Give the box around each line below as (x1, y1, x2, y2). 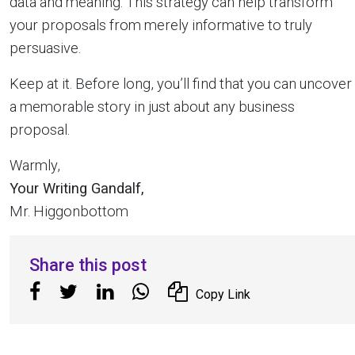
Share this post (29, 254, 147, 275)
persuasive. (10, 39, 81, 56)
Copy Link (196, 286, 250, 302)
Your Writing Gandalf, (10, 179, 144, 197)
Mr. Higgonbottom (10, 202, 128, 219)
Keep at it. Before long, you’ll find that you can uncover (10, 74, 352, 92)
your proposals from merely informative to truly (10, 16, 312, 33)
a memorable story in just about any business (10, 97, 295, 115)
